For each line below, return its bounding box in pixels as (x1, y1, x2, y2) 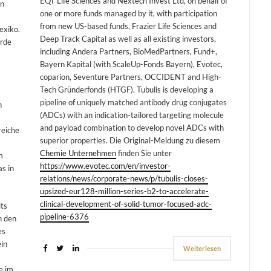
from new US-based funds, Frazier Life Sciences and (39, 21, 217, 31)
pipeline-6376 (39, 211, 89, 221)
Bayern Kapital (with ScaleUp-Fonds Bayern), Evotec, (39, 59, 223, 69)
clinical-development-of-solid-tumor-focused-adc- (39, 198, 212, 209)
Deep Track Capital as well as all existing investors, (39, 33, 216, 44)
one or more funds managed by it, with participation (39, 8, 217, 18)
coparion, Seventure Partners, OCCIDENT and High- (39, 71, 221, 82)
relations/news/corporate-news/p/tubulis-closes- (39, 173, 208, 183)
